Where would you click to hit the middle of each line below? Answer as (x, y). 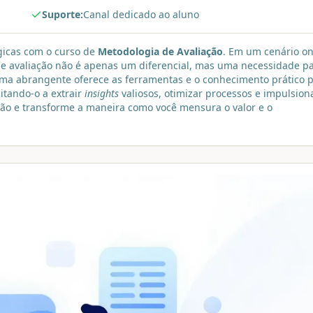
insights (102, 93)
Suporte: (62, 14)
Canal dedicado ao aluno (141, 14)
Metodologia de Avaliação (160, 51)
